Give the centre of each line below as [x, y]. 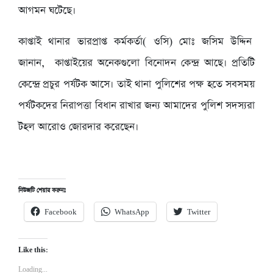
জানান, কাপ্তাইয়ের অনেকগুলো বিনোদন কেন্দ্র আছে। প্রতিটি [136, 63]
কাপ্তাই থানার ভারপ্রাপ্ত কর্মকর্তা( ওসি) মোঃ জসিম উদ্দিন [136, 42]
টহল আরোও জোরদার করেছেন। [78, 127]
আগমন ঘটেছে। [47, 11]
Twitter [199, 213]
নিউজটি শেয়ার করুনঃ [42, 191]
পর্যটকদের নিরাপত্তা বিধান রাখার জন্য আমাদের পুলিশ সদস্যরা [136, 106]
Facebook [61, 213]
